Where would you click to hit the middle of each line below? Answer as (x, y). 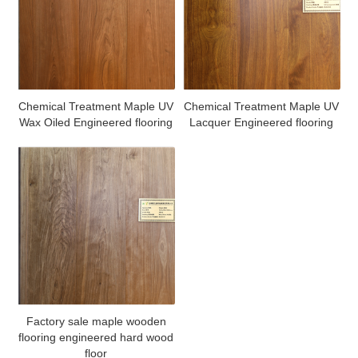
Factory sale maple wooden (96, 321)
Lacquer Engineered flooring (261, 123)
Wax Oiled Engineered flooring (96, 123)
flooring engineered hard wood (96, 337)
